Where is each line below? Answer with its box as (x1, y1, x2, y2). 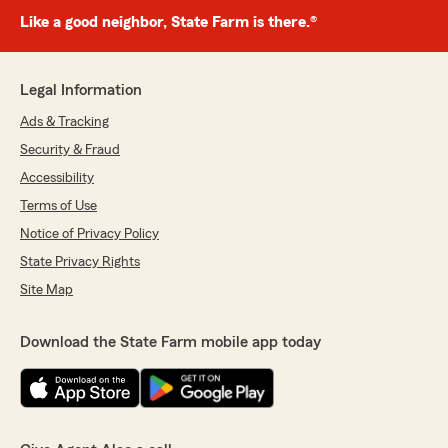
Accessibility (20, 171, 94, 186)
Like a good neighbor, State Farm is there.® (20, 14, 317, 31)
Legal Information (20, 82, 142, 99)
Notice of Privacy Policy (20, 227, 159, 242)
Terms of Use (20, 199, 97, 214)
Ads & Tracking (20, 115, 109, 130)
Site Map (20, 283, 73, 298)
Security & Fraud (20, 143, 120, 158)
